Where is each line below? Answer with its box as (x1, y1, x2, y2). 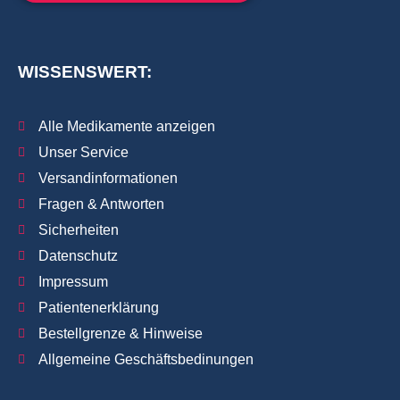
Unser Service (37, 145, 129, 161)
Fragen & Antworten (37, 196, 164, 212)
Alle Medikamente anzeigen (37, 119, 215, 135)
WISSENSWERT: (18, 62, 152, 82)
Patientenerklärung (37, 300, 159, 316)
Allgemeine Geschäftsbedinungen (37, 352, 254, 368)
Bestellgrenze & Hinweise (37, 326, 203, 342)
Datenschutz (37, 248, 118, 264)
